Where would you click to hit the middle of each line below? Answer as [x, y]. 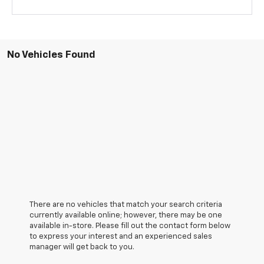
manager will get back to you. [82, 247]
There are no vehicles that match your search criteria [126, 205]
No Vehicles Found [51, 55]
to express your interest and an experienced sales [121, 237]
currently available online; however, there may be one [126, 216]
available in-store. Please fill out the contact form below [130, 226]
